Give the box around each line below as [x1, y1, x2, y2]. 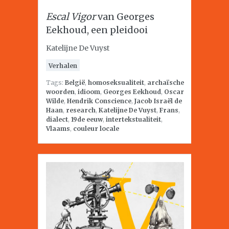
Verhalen [49, 62, 77, 70]
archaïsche [147, 79, 184, 86]
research [66, 106, 96, 114]
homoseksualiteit [88, 79, 144, 86]
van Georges [96, 11, 154, 22]
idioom [78, 88, 100, 96]
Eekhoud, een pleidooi [46, 24, 148, 36]
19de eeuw [71, 116, 103, 123]
